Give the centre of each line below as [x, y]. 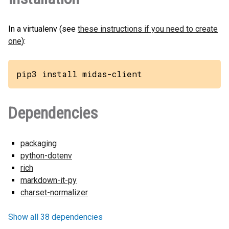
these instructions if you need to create [148, 29]
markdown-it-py [49, 180]
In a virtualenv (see [43, 29]
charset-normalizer [54, 192]
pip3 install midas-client [79, 74]
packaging [39, 143]
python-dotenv [46, 156]
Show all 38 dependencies [55, 217]
